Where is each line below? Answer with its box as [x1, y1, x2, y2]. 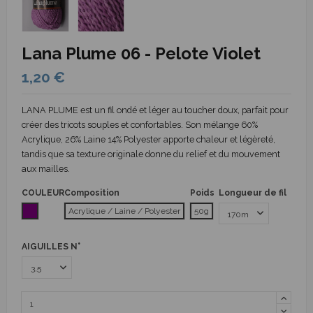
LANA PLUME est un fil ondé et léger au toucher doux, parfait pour [22, 105, 289, 116]
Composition [64, 187, 119, 198]
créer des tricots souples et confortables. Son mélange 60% [22, 119, 258, 131]
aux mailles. [22, 163, 70, 175]
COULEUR [22, 187, 64, 198]
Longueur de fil [219, 187, 286, 198]
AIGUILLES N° [22, 242, 80, 252]
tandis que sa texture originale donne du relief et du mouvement [22, 149, 280, 160]
